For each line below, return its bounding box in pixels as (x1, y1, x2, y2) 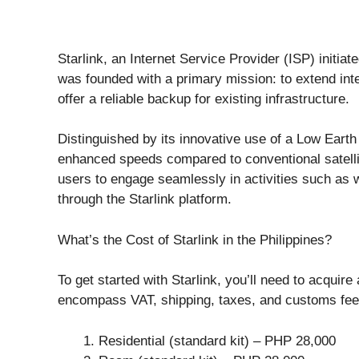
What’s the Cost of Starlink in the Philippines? (58, 232, 332, 248)
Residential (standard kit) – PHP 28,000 (99, 333, 336, 349)
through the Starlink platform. (58, 192, 232, 207)
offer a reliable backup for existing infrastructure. (58, 91, 349, 107)
